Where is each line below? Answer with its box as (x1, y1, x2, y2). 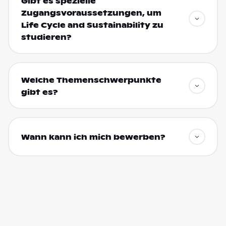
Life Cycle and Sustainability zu (21, 20, 163, 30)
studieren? (21, 32, 72, 42)
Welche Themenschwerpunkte (21, 75, 161, 85)
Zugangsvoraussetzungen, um (21, 8, 161, 18)
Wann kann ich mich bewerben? (21, 133, 165, 142)
